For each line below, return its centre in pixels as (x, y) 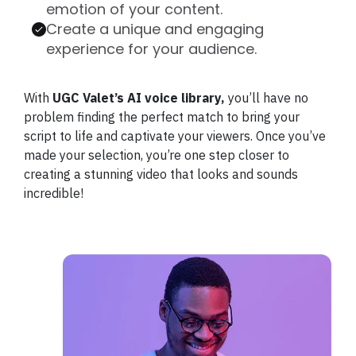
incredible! (54, 193)
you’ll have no (267, 98)
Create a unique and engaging (155, 29)
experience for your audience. (151, 49)
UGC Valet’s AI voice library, (139, 98)
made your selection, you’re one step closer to (157, 155)
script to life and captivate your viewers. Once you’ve (175, 136)
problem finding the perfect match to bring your (162, 117)
